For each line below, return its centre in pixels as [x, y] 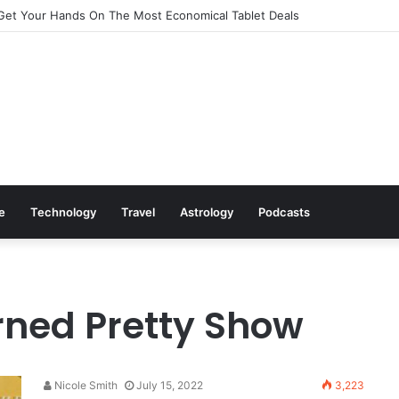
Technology [63, 212]
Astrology [207, 212]
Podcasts [284, 212]
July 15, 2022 [170, 385]
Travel [138, 212]
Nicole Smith [85, 385]
